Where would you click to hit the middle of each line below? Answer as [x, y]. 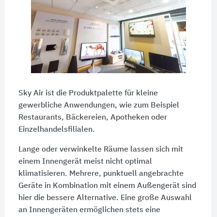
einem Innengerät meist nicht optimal [85, 162]
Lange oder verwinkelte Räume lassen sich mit [101, 150]
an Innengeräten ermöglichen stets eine [89, 210]
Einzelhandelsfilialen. [56, 130]
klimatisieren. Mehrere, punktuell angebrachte [101, 174]
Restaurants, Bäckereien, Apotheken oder [93, 118]
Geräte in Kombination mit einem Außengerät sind [107, 186]
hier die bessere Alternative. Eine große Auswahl [105, 198]
